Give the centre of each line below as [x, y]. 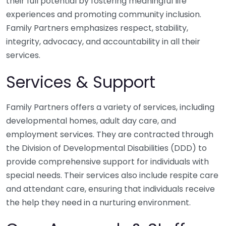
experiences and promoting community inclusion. [104, 15]
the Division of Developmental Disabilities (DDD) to [106, 148]
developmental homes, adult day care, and [91, 121]
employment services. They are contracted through [110, 135]
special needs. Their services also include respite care [112, 176]
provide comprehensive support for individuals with [107, 162]
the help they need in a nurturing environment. [98, 203]
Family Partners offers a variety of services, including [110, 107]
